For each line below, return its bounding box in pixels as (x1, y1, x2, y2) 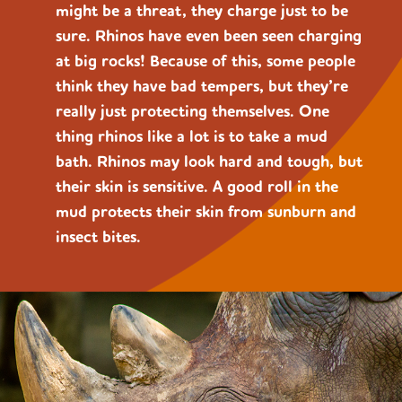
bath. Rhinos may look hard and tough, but (56, 150, 363, 173)
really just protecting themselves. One (56, 100, 329, 123)
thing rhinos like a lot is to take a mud (56, 125, 328, 148)
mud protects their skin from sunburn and (56, 200, 356, 223)
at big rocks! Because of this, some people (56, 49, 355, 73)
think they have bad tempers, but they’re (56, 74, 348, 98)
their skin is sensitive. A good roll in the (56, 175, 338, 198)
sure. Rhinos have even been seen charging (56, 24, 362, 48)
